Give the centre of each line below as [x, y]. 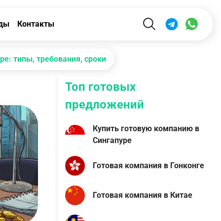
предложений [105, 105]
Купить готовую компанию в [146, 129]
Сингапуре [112, 141]
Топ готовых [100, 87]
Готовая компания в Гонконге [148, 166]
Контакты [36, 24]
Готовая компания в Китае [143, 195]
